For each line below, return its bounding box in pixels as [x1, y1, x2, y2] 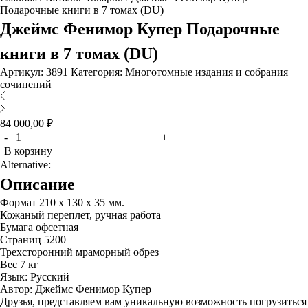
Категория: [71, 66, 125, 78]
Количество [14, 130, 69, 142]
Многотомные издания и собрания [125, 66, 288, 78]
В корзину [4, 145, 52, 157]
